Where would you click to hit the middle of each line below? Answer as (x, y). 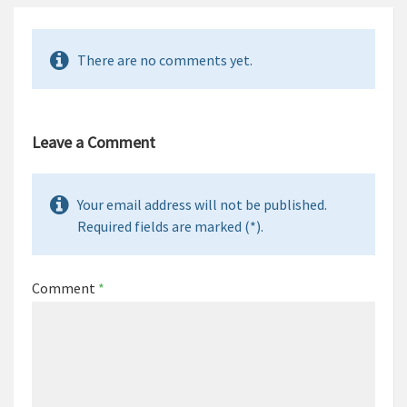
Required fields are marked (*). (170, 227)
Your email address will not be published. (202, 205)
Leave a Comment (94, 143)
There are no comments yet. (165, 60)
